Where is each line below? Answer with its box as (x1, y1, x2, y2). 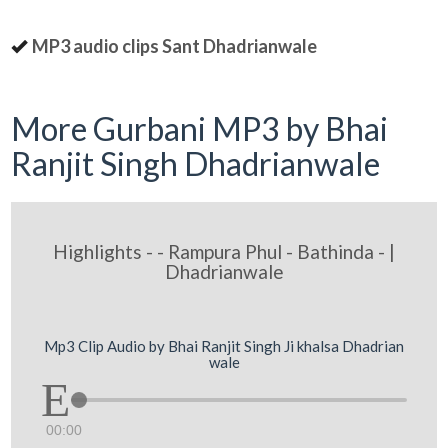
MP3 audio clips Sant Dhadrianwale (32, 35, 318, 57)
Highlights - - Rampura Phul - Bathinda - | (53, 240, 395, 263)
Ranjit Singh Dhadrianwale (11, 144, 381, 183)
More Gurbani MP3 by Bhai (11, 109, 389, 148)
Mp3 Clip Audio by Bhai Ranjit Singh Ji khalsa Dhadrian (44, 336, 404, 355)
